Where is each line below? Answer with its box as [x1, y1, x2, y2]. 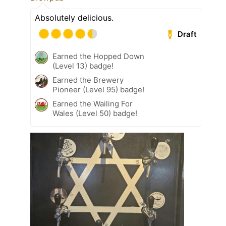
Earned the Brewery [52, 75, 124, 85]
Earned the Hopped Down [52, 51, 144, 62]
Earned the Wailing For [52, 99, 133, 109]
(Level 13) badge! [52, 61, 114, 71]
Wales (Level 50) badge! [52, 108, 137, 119]
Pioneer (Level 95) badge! [52, 85, 144, 95]
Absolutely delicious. [35, 13, 114, 23]
